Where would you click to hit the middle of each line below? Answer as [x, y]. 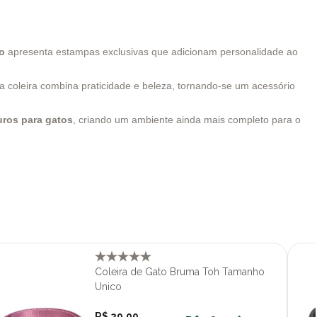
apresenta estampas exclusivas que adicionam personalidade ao [151, 51]
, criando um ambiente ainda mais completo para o [187, 119]
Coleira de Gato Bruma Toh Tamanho [179, 271]
